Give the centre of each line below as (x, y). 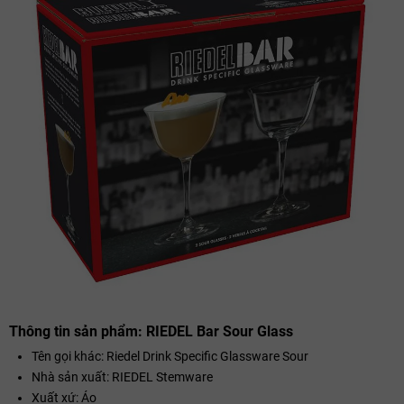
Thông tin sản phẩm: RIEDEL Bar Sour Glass (151, 331)
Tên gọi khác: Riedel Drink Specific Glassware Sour (170, 356)
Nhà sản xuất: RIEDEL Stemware (122, 376)
